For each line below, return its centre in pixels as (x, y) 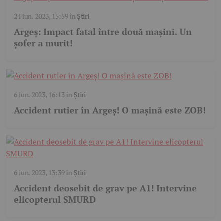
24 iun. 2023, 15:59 (41, 16)
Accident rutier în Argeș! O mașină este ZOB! (110, 110)
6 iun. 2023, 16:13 (39, 95)
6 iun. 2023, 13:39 (39, 173)
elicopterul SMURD (55, 200)
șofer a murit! (43, 43)
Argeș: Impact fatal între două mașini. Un (103, 32)
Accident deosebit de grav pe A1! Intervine (105, 188)
